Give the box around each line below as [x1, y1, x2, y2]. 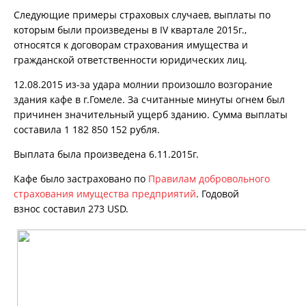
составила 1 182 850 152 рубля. [14, 123, 160, 137]
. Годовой [196, 187, 239, 201]
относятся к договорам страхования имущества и [14, 38, 248, 52]
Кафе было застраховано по [14, 172, 148, 186]
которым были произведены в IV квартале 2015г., [14, 23, 247, 37]
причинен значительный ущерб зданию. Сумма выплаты [14, 108, 288, 122]
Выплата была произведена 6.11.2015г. [14, 148, 199, 161]
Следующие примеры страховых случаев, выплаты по [14, 8, 270, 22]
